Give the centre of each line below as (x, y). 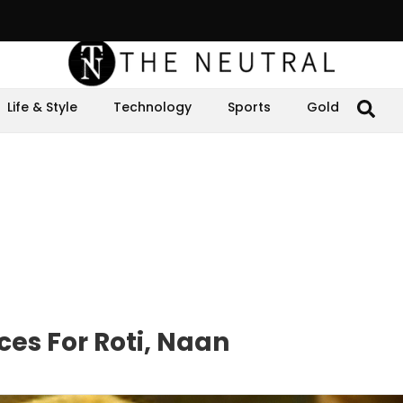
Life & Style (42, 107)
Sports (249, 107)
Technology (152, 107)
